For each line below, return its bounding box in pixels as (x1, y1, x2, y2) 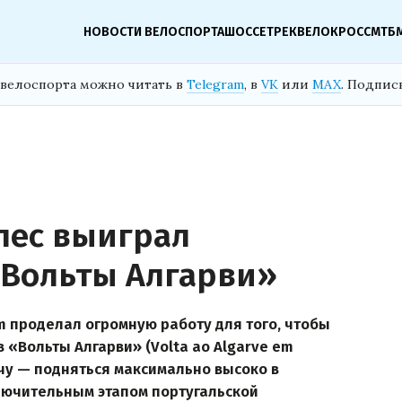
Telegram (187, 76, 244, 92)
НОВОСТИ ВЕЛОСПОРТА (83, 23, 224, 39)
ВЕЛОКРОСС (297, 23, 371, 39)
